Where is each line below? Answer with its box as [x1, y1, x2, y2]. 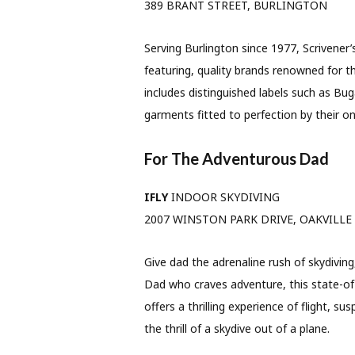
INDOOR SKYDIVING [167, 189, 280, 205]
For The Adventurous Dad [143, 149, 329, 169]
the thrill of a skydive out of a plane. [143, 321, 330, 337]
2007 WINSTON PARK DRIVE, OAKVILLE [143, 212, 352, 227]
